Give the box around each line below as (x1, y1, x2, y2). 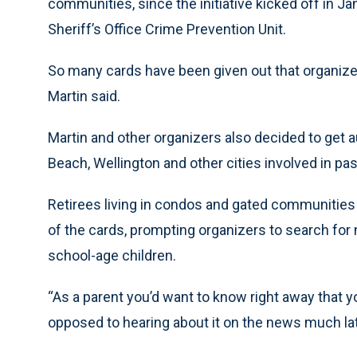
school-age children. (48, 247, 176, 264)
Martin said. (48, 88, 120, 104)
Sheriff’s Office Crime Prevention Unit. (48, 21, 286, 37)
